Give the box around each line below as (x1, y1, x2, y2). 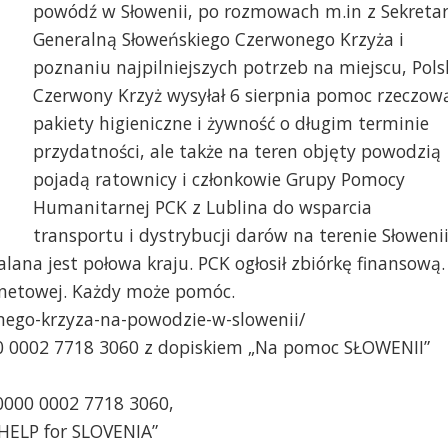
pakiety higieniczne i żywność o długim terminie (32, 110, 429, 135)
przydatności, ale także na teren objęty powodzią (32, 138, 441, 163)
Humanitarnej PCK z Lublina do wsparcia (32, 194, 372, 219)
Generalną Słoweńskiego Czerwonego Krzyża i (32, 26, 404, 51)
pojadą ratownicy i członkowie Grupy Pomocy (32, 166, 405, 191)
